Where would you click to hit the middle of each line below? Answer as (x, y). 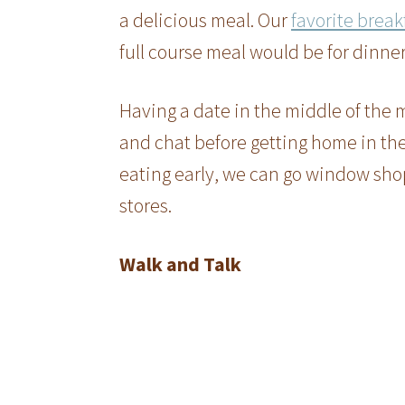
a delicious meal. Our (205, 20)
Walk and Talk (180, 264)
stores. (146, 206)
